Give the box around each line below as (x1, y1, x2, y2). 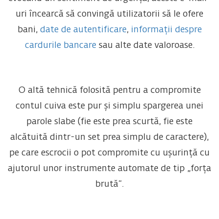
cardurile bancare (24, 41, 96, 50)
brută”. (95, 180, 124, 189)
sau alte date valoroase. (96, 41, 195, 50)
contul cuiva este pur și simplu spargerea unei (16, 102, 203, 111)
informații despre (131, 25, 202, 35)
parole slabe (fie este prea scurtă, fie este (26, 117, 193, 127)
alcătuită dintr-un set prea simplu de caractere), (10, 133, 209, 142)
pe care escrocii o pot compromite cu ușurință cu (9, 149, 210, 158)
